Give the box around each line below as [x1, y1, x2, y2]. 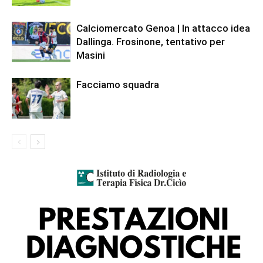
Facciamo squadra [76, 79, 159, 90]
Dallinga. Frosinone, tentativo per [76, 36, 225, 48]
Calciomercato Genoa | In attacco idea [76, 22, 250, 34]
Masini [76, 49, 105, 61]
